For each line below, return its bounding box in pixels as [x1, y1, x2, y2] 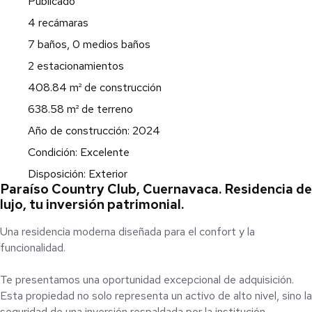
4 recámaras [28, 15, 88, 30]
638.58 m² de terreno [28, 101, 133, 116]
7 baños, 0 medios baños [28, 36, 150, 52]
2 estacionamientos [28, 58, 124, 73]
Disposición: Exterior [28, 166, 127, 181]
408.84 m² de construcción [28, 79, 162, 95]
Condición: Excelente [28, 144, 130, 159]
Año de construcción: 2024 [28, 123, 160, 138]
